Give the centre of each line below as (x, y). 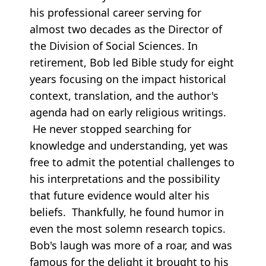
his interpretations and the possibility (125, 179)
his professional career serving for (115, 13)
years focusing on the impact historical (128, 79)
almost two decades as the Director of (126, 29)
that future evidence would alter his (120, 196)
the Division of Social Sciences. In (114, 46)
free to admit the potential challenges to (132, 162)
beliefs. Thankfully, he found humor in (127, 212)
